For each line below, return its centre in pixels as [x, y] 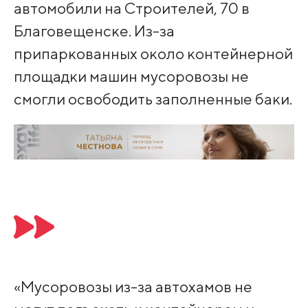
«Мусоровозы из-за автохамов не [133, 287]
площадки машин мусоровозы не [131, 76]
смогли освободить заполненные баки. [153, 98]
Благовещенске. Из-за [94, 30]
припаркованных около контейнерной [153, 53]
